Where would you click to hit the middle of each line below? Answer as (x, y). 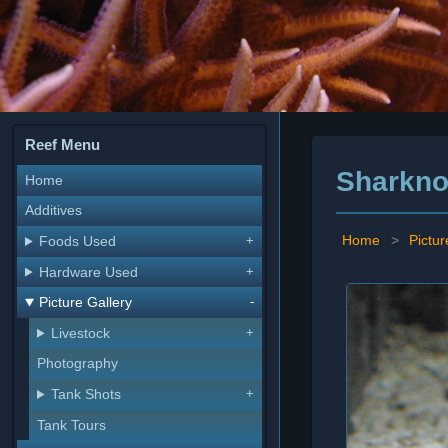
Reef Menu (62, 144)
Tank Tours (71, 425)
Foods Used (78, 241)
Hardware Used (89, 272)
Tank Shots (86, 394)
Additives (53, 211)
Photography (77, 364)
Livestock (81, 333)
